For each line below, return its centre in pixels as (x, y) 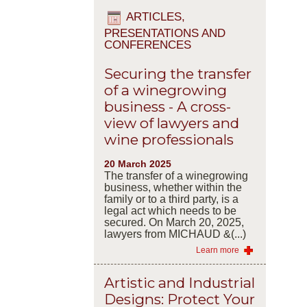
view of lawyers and (171, 123)
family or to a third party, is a (171, 199)
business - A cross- (167, 107)
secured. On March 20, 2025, (174, 223)
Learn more (217, 250)
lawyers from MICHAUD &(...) (175, 234)
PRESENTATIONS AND (164, 33)
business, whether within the (173, 188)
